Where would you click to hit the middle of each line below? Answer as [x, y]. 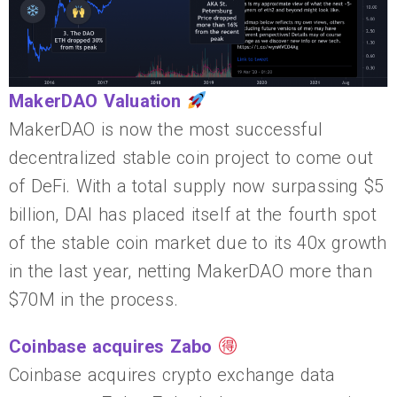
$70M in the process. [97, 300]
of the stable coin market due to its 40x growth [198, 243]
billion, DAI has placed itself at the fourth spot [193, 214]
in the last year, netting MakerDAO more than [191, 271]
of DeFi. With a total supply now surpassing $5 [197, 186]
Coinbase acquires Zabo [113, 346]
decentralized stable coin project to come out [191, 158]
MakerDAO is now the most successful [166, 129]
